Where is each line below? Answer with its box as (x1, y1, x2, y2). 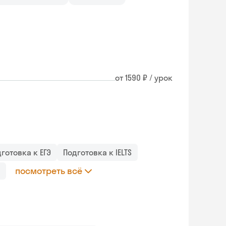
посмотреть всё (15, 164, 82, 177)
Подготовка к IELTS (63, 147, 132, 157)
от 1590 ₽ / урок (115, 73, 173, 83)
